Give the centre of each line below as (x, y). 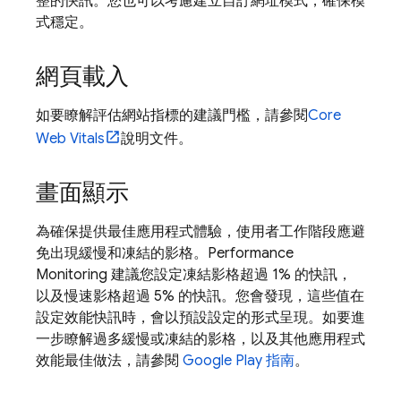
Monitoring (72, 275)
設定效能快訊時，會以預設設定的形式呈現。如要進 (200, 318)
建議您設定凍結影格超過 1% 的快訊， (230, 275)
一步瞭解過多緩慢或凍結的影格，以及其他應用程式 (200, 339)
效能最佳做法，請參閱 (109, 361)
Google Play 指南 (239, 361)
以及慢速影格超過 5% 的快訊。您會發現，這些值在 (200, 296)
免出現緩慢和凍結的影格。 (122, 253)
